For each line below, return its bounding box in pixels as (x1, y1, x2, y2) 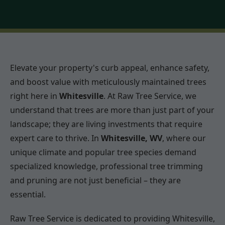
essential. (10, 189, 46, 200)
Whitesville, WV (101, 133, 162, 144)
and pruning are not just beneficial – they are (10, 175, 181, 186)
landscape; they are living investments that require (10, 119, 202, 130)
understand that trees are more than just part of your (10, 104, 214, 116)
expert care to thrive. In (10, 133, 101, 144)
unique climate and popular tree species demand (10, 147, 196, 158)
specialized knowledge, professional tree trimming (10, 161, 203, 172)
